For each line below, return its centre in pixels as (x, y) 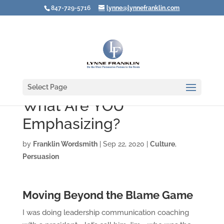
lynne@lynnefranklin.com (143, 8)
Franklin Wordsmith (65, 144)
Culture (162, 144)
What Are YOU (73, 106)
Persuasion (40, 156)
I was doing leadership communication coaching (105, 212)
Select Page (47, 87)
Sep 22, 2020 (123, 144)
